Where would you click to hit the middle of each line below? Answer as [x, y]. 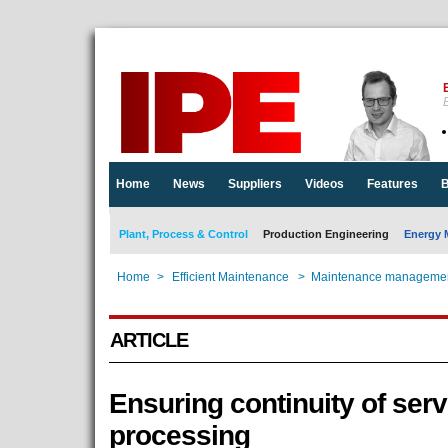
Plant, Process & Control [183, 234]
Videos [324, 184]
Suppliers [254, 184]
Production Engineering [325, 234]
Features [392, 184]
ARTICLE [148, 340]
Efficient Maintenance [230, 277]
